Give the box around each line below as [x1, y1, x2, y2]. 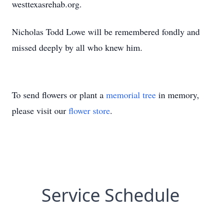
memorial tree [106, 89, 156, 101]
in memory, [156, 89, 199, 101]
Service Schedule [41, 183, 180, 207]
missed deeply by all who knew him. [12, 41, 143, 53]
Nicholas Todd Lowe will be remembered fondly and [12, 26, 200, 37]
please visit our [12, 105, 69, 116]
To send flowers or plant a [12, 89, 106, 101]
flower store [69, 105, 110, 116]
